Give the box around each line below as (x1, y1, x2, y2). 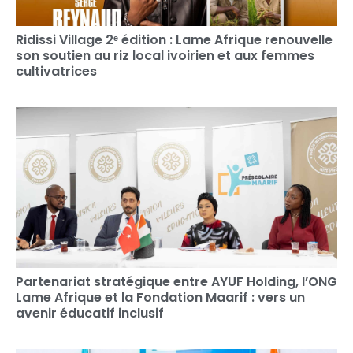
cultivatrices (16, 61, 97, 80)
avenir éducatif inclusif (16, 303, 164, 322)
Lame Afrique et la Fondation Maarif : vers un (16, 288, 305, 307)
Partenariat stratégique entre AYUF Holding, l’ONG (16, 272, 337, 291)
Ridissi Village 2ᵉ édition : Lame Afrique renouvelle (16, 30, 333, 49)
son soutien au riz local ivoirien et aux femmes (16, 46, 314, 65)
